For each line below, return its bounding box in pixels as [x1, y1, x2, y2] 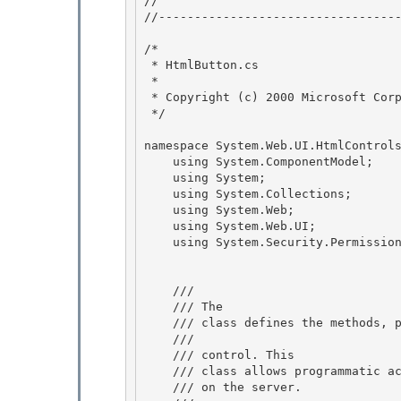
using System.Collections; [144, 186, 173, 200]
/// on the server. [173, 380, 302, 394]
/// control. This [144, 347, 173, 362]
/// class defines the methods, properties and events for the [144, 315, 173, 329]
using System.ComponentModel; [144, 154, 173, 168]
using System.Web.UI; [144, 218, 173, 233]
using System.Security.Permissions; [144, 235, 173, 249]
